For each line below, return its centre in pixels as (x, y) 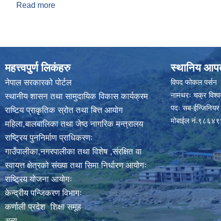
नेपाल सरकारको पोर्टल (38, 83)
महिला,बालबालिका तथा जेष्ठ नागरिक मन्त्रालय (74, 124)
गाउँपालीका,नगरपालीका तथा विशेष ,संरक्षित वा (73, 152)
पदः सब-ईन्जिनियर (195, 108)
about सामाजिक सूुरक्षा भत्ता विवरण (105, 5)
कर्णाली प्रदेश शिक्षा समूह (43, 207)
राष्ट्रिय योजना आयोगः (38, 179)
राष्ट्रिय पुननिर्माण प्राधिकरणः (49, 138)
